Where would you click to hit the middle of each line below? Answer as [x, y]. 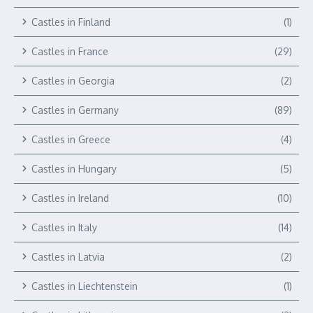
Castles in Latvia [68, 256]
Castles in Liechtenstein [85, 286]
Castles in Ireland [70, 198]
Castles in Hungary [74, 168]
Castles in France [70, 51]
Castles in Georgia [73, 80]
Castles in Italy [64, 227]
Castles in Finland [71, 22]
